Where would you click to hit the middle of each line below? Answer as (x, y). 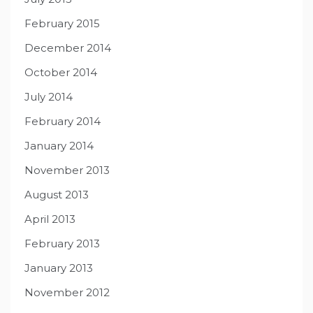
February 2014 (63, 122)
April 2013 (50, 219)
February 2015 (62, 24)
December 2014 (68, 48)
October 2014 (61, 73)
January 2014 (59, 146)
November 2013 (67, 170)
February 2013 (62, 244)
